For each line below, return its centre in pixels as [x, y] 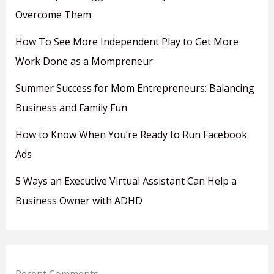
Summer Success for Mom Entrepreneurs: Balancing [135, 88]
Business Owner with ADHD [79, 201]
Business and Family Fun [71, 108]
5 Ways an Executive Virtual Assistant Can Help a [126, 181]
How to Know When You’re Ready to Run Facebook [131, 135]
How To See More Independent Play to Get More [127, 42]
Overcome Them [53, 15]
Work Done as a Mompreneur [84, 61]
